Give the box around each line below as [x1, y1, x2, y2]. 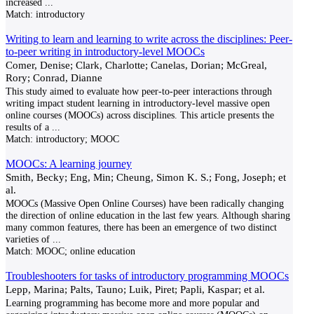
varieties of [6, 233, 50, 245]
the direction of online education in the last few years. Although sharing [6, 210, 290, 221]
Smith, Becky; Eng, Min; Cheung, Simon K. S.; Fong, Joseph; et [6, 171, 286, 183]
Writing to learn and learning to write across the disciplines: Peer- [6, 33, 292, 45]
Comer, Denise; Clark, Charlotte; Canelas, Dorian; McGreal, [6, 59, 267, 71]
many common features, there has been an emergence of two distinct [6, 221, 277, 233]
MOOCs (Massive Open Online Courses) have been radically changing [6, 198, 284, 209]
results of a [6, 121, 49, 132]
